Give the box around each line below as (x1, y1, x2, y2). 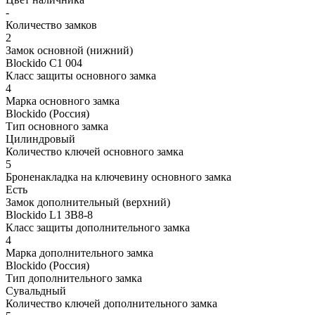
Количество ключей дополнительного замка (6, 297, 217, 309)
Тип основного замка (6, 120, 108, 132)
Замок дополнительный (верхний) (6, 195, 170, 208)
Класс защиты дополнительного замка (6, 221, 190, 233)
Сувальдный (6, 284, 66, 297)
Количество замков (6, 18, 97, 31)
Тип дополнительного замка (6, 271, 142, 284)
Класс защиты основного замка (6, 69, 156, 82)
